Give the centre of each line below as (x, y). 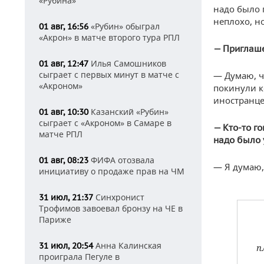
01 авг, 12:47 (64, 64)
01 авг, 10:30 (64, 112)
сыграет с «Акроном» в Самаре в (105, 123)
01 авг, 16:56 (64, 27)
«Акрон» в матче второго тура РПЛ (109, 37)
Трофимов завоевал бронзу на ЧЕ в (111, 208)
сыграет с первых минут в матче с (109, 75)
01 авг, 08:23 (64, 160)
